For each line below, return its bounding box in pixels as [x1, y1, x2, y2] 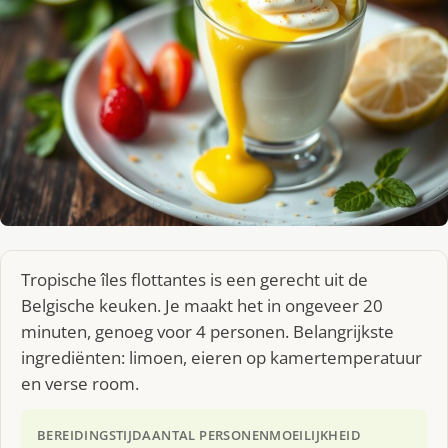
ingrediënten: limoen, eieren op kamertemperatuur [21, 345, 422, 369]
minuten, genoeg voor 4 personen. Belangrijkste [21, 319, 394, 343]
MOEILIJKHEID [269, 425, 362, 444]
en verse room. [21, 371, 139, 395]
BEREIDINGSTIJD [37, 425, 143, 444]
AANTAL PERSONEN [142, 425, 270, 444]
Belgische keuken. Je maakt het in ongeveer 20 [21, 293, 383, 317]
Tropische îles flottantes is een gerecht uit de [21, 267, 368, 291]
